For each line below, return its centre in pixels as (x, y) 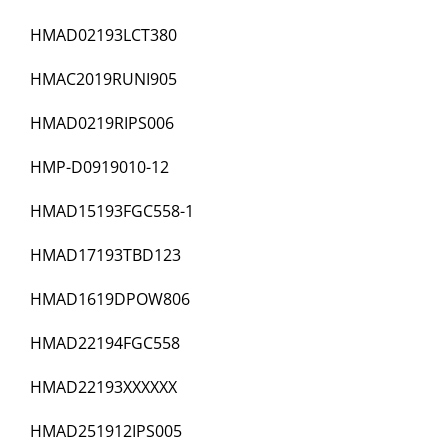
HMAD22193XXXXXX (103, 387)
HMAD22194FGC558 (105, 343)
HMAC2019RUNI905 (103, 79)
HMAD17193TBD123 (105, 255)
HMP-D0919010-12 (99, 167)
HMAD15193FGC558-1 (112, 211)
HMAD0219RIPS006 (102, 123)
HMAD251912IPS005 (106, 431)
